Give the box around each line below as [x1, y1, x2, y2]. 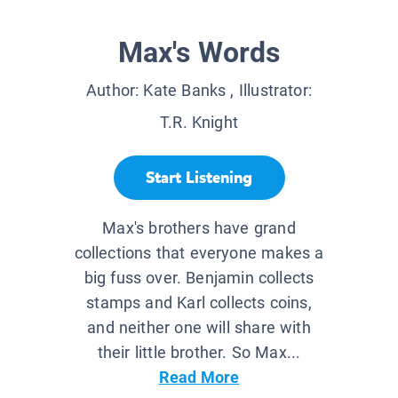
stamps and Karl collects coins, [86, 293, 312, 313]
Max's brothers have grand [102, 219, 296, 238]
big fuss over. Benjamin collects [84, 268, 314, 288]
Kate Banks [143, 81, 227, 100]
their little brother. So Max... [97, 343, 301, 362]
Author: [86, 81, 144, 100]
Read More [158, 368, 240, 387]
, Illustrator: [226, 81, 312, 100]
